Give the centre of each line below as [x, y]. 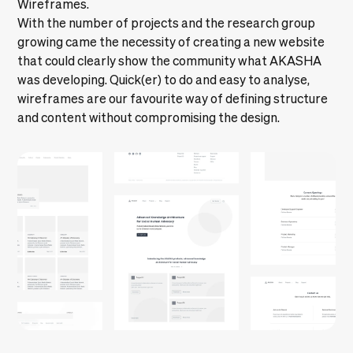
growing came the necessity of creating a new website [171, 41]
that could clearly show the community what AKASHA [170, 60]
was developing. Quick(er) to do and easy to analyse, [164, 79]
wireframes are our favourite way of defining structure [173, 98]
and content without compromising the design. [149, 117]
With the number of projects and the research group [167, 22]
